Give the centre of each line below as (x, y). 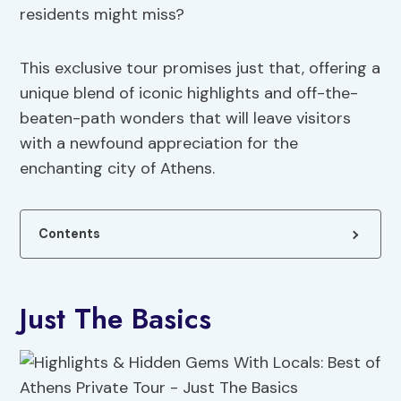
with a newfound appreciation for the (159, 144)
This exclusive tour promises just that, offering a (200, 68)
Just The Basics (116, 319)
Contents (70, 234)
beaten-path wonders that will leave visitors (186, 119)
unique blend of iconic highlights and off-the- (189, 94)
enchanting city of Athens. (118, 169)
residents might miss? (102, 15)
